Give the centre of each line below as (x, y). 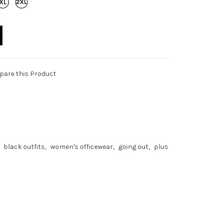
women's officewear (82, 147)
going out (133, 147)
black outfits (24, 147)
